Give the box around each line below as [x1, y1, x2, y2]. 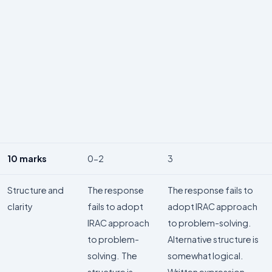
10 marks [7, 153, 47, 165]
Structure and [7, 185, 64, 196]
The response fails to [168, 185, 253, 196]
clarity [7, 201, 33, 212]
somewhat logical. [168, 250, 243, 262]
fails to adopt [87, 201, 143, 212]
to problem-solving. [168, 217, 252, 229]
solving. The [87, 250, 137, 262]
